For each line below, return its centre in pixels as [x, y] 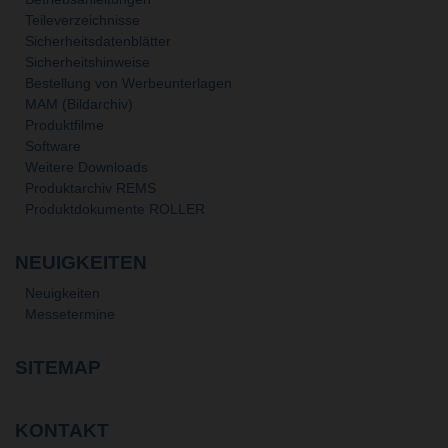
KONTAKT [62, 430]
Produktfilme [64, 124]
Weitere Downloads [86, 166]
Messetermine [70, 314]
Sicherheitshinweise [87, 61]
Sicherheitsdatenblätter [98, 40]
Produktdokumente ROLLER [115, 208]
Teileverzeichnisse [82, 19]
